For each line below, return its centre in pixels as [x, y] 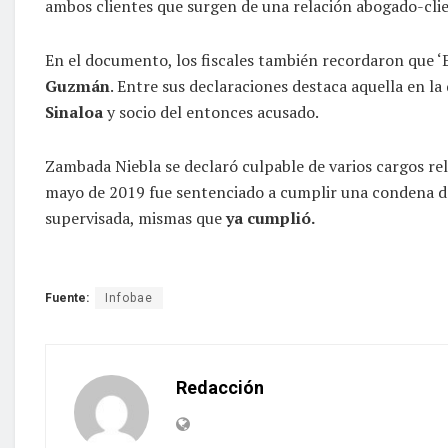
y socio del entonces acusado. [211, 111]
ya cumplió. [268, 217]
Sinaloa [74, 111]
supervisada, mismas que [133, 217]
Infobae [129, 297]
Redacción [220, 387]
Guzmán [77, 85]
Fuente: [67, 297]
